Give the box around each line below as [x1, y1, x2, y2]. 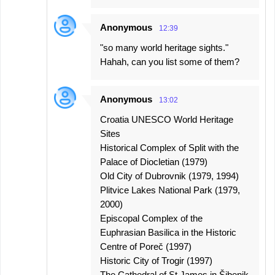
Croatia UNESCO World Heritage [100, 114, 233, 125]
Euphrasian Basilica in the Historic [100, 227, 236, 238]
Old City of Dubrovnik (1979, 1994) [100, 171, 239, 181]
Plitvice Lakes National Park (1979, [100, 185, 240, 195]
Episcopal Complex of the [100, 213, 203, 223]
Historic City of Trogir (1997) [100, 255, 212, 266]
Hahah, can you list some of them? [100, 56, 239, 67]
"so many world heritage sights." [100, 42, 228, 53]
